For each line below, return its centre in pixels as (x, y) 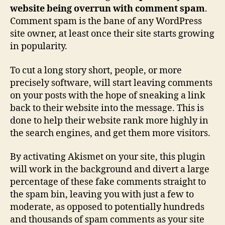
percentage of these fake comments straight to (108, 182)
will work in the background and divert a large (110, 170)
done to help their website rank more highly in (109, 121)
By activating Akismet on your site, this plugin (108, 157)
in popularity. (39, 47)
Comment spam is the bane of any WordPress (106, 22)
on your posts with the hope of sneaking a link (108, 95)
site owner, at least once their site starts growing (112, 34)
